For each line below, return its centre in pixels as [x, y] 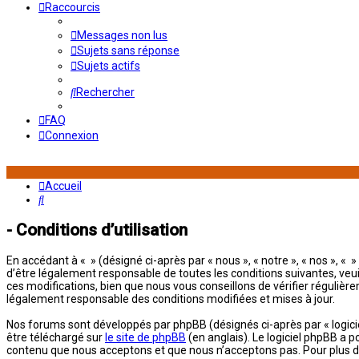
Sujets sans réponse [128, 50]
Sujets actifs [109, 66]
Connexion [72, 135]
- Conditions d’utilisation [97, 230]
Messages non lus [122, 35]
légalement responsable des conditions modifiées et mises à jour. [171, 298]
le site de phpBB [145, 337]
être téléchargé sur [56, 337]
